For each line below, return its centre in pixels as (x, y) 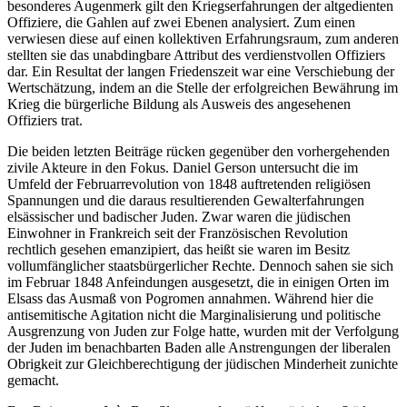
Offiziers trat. (45, 120)
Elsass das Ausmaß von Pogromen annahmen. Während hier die (190, 298)
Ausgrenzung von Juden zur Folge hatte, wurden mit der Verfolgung (203, 331)
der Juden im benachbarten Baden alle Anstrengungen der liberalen (199, 347)
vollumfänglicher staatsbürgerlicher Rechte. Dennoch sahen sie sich (200, 265)
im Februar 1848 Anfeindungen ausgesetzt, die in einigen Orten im (198, 282)
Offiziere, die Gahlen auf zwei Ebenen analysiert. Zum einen (181, 22)
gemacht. (33, 380)
